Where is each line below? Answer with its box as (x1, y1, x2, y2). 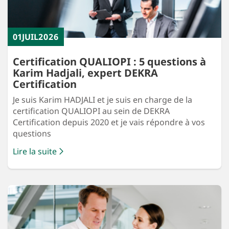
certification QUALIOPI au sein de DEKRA (13, 105, 170, 117)
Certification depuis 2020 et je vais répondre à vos (13, 117, 205, 128)
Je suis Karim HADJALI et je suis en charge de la (13, 94, 192, 106)
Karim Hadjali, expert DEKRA (13, 66, 158, 80)
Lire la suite (13, 146, 57, 157)
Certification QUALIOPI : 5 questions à (13, 55, 206, 69)
